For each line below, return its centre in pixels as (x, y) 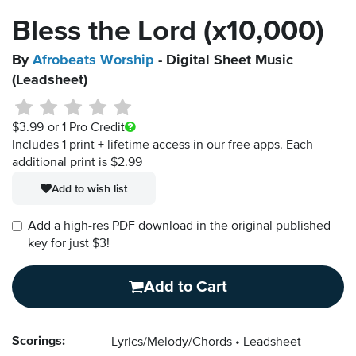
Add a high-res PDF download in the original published (179, 227)
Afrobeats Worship (93, 61)
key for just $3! (69, 244)
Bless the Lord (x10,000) (168, 32)
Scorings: (39, 342)
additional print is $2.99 (77, 163)
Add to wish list (89, 189)
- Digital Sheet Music (224, 61)
